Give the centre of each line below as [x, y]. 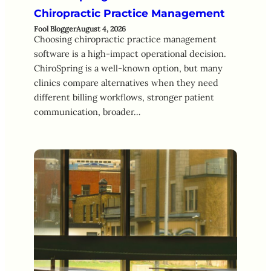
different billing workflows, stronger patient [124, 97]
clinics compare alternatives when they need [126, 83]
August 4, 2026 [101, 29]
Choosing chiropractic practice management [125, 39]
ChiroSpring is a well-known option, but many [128, 68]
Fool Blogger [55, 29]
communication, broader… [87, 112]
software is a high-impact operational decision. [130, 54]
